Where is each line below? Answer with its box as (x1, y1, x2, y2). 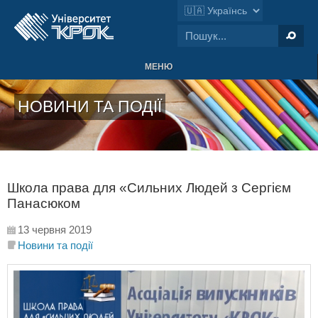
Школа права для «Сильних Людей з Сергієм (7, 180, 291, 195)
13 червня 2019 (18, 224, 92, 236)
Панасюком (7, 196, 80, 211)
